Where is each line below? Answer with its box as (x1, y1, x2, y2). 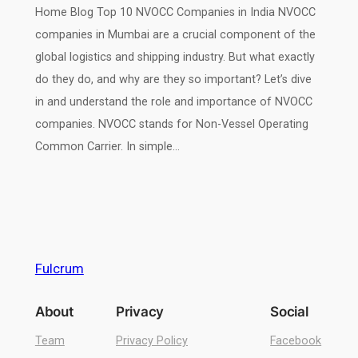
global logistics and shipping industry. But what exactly (34, 50, 315, 64)
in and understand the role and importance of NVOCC (34, 94, 312, 109)
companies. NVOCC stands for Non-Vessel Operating (34, 117, 308, 131)
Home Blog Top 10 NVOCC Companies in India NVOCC (34, 5, 316, 19)
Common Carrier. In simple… (34, 139, 180, 153)
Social (270, 303, 308, 320)
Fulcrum (34, 261, 84, 277)
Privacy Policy (116, 333, 188, 348)
